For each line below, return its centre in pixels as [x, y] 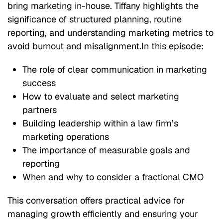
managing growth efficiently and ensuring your [103, 214]
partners [40, 110]
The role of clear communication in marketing [115, 70]
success [39, 83]
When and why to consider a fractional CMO [113, 177]
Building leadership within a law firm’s [100, 123]
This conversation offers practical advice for [96, 201]
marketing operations [66, 137]
